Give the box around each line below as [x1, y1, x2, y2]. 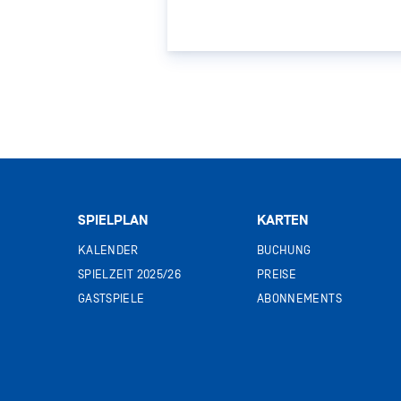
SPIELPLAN [78, 211, 149, 229]
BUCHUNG [257, 243, 311, 257]
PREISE [257, 268, 297, 281]
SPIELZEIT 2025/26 [78, 268, 181, 281]
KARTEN [257, 211, 309, 229]
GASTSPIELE [78, 292, 145, 305]
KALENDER [78, 243, 139, 257]
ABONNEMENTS [257, 292, 342, 305]
